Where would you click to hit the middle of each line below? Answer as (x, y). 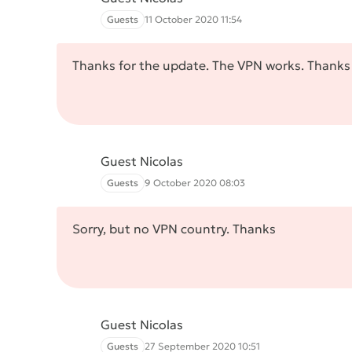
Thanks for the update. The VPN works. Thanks (211, 65)
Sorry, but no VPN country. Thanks (174, 229)
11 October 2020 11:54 (193, 19)
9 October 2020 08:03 (195, 183)
